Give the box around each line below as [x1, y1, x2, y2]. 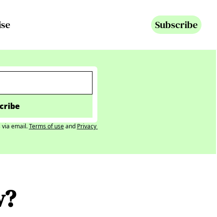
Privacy [77, 122, 96, 130]
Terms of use [29, 122, 64, 130]
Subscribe [155, 18, 198, 31]
